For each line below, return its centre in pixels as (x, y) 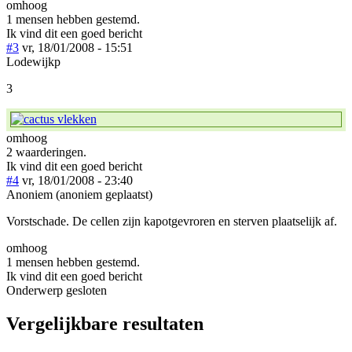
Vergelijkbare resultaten (105, 323)
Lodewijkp (33, 61)
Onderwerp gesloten (57, 290)
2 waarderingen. (46, 152)
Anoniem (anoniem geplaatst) (79, 194)
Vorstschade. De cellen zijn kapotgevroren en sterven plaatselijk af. (172, 221)
